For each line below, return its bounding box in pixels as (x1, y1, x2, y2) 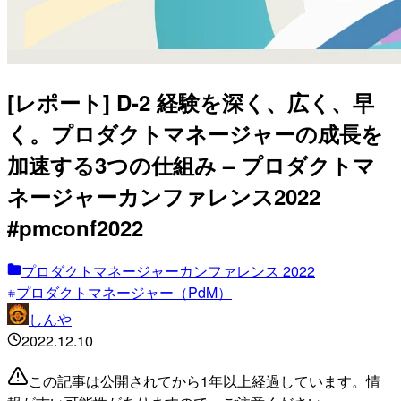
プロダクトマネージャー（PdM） (16, 281, 232, 303)
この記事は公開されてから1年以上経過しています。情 (29, 370, 380, 391)
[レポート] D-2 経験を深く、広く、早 (7, 86, 374, 117)
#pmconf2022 (7, 211, 143, 243)
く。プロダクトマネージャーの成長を (7, 117, 383, 149)
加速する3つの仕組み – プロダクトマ (7, 149, 375, 180)
